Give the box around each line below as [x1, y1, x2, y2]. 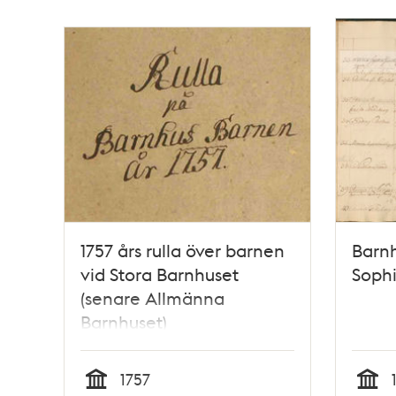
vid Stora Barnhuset [80, 262, 239, 286]
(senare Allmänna [80, 286, 225, 309]
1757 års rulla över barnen [80, 238, 285, 262]
